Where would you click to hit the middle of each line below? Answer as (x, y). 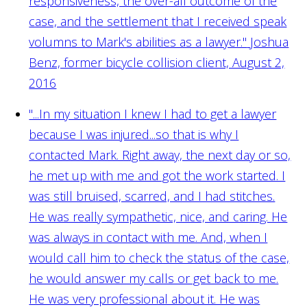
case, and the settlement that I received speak (158, 21)
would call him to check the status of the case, (159, 257)
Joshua (270, 41)
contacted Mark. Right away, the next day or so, (160, 155)
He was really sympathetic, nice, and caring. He (158, 216)
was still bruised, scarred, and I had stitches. (152, 196)
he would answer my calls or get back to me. (154, 278)
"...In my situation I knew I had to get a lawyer (153, 113)
